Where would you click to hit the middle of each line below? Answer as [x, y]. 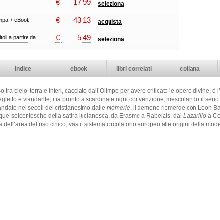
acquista [110, 22]
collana [190, 69]
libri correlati [134, 69]
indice [23, 69]
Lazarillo [195, 116]
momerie [118, 108]
